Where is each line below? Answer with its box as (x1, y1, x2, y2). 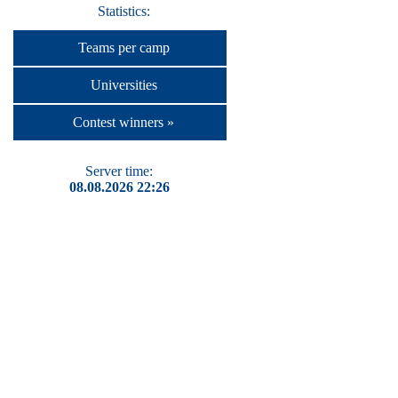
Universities (90, 77, 157, 93)
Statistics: (97, 3, 150, 19)
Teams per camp (77, 40, 170, 56)
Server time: (85, 163, 153, 179)
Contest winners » (73, 114, 174, 130)
